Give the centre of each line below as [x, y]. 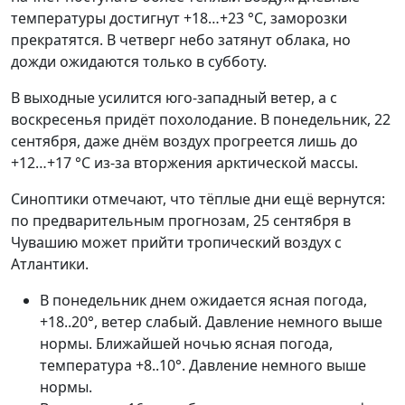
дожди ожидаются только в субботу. [139, 61]
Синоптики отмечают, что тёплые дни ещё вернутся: [198, 199]
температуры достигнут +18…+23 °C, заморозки [179, 18]
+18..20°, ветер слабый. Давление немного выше [211, 322]
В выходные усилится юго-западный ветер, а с [174, 98]
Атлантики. [50, 264]
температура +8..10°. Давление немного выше [203, 365]
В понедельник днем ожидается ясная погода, [203, 300]
